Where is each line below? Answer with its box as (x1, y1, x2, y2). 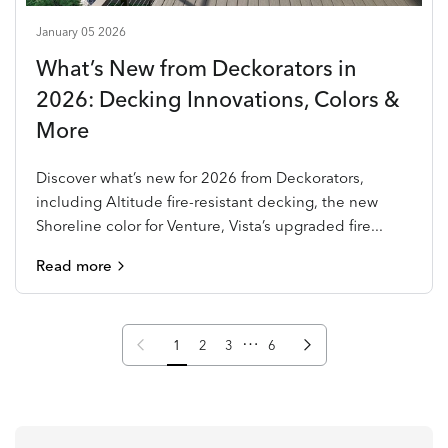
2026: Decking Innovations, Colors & (36, 86, 400, 112)
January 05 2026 (36, 24, 126, 39)
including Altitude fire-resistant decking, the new (36, 192, 379, 211)
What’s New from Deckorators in (36, 55, 357, 81)
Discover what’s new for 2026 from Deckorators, (36, 168, 365, 187)
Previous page (149, 335, 179, 352)
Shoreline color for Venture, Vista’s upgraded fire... (36, 216, 384, 235)
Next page (306, 335, 336, 352)
